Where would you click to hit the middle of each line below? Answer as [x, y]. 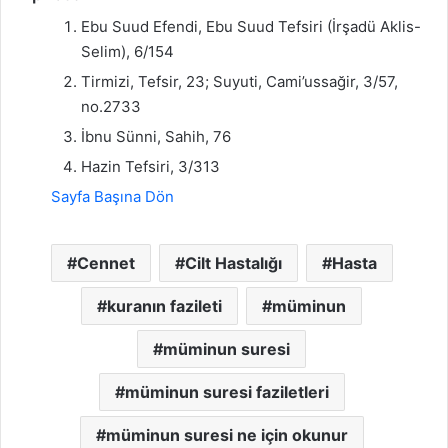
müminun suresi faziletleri [226, 392]
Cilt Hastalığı [233, 263]
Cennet [105, 263]
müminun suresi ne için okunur [226, 435]
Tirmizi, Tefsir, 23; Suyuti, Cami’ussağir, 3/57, [239, 82]
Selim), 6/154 [127, 52]
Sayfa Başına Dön [112, 197]
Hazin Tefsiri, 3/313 [150, 167]
